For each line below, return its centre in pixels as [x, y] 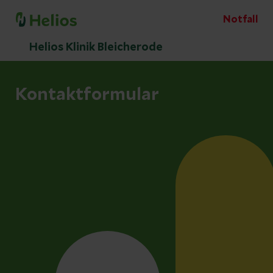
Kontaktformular [87, 95]
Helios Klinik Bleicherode [96, 48]
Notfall [241, 19]
